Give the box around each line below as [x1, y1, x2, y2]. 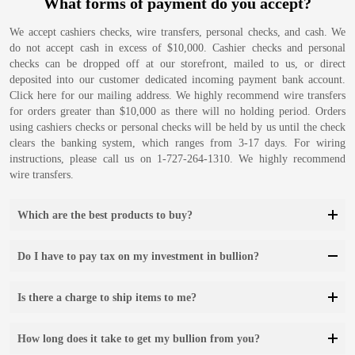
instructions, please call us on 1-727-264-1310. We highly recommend [10, 153, 345, 165]
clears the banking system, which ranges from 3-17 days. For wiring [10, 137, 345, 149]
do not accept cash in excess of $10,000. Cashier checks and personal [10, 42, 345, 54]
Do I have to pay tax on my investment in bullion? [17, 250, 259, 262]
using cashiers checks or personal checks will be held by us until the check [10, 121, 345, 133]
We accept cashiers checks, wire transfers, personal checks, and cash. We [10, 26, 345, 38]
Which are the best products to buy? [17, 209, 193, 221]
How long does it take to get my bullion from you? [17, 333, 260, 345]
